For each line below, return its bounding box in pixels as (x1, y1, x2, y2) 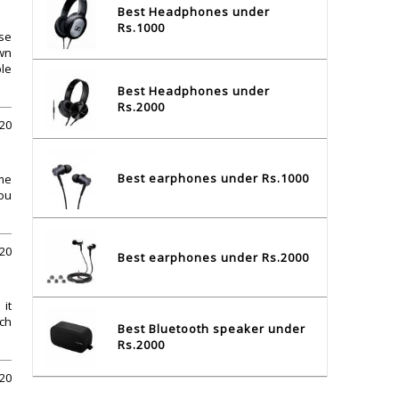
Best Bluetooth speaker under (117, 321, 305, 338)
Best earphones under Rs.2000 (117, 249, 309, 266)
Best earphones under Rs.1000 (117, 170, 309, 187)
